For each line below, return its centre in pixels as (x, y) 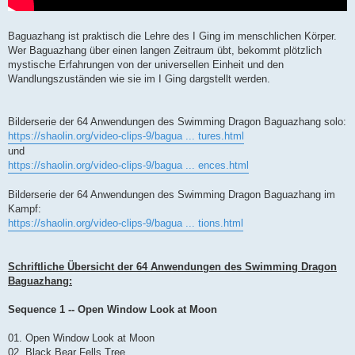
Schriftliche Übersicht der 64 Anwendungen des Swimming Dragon (172, 266)
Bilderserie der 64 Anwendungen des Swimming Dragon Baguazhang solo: (177, 121)
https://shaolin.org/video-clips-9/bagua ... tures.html (126, 136)
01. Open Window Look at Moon (81, 338)
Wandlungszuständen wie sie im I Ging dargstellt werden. (139, 78)
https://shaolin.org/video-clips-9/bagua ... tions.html (126, 223)
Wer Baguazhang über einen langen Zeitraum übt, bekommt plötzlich (165, 50)
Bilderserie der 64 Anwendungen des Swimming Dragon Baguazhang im (172, 194)
